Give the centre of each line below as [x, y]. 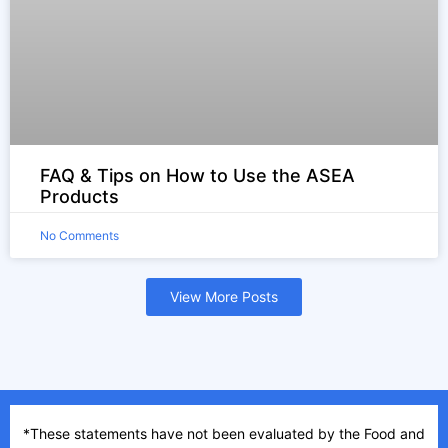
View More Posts [224, 296]
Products [79, 196]
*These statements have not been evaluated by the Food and [224, 433]
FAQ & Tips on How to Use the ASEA [197, 175]
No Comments [79, 235]
